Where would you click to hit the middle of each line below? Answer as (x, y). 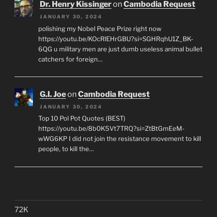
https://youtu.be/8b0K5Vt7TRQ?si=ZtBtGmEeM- (111, 129)
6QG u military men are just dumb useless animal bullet (120, 49)
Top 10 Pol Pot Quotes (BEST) (82, 118)
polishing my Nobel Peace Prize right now (100, 28)
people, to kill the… (66, 149)
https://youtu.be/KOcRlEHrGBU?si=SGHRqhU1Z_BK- (116, 39)
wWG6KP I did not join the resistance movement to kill (119, 139)
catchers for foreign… (70, 59)
